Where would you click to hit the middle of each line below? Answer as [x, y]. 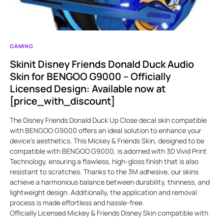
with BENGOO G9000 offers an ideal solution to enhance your [106, 130]
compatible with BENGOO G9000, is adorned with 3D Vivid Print [108, 151]
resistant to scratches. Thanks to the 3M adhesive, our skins [104, 171]
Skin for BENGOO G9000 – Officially [90, 76]
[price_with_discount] [62, 101]
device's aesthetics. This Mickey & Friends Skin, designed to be [107, 140]
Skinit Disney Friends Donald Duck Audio [102, 64]
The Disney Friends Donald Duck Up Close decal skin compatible [108, 120]
